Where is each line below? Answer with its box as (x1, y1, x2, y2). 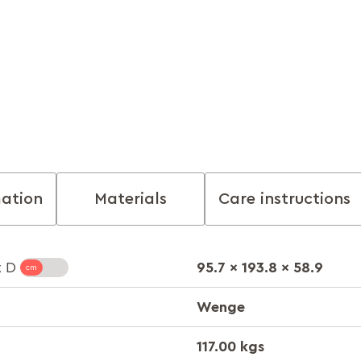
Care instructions (218, 191, 351, 207)
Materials (94, 191, 167, 207)
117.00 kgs (197, 338, 264, 354)
